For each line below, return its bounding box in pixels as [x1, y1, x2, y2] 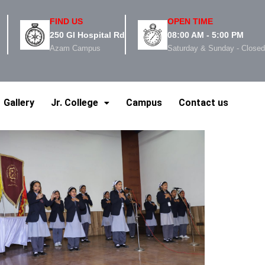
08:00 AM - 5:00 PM [167, 30, 244, 40]
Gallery [4, 96, 34, 108]
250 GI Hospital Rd [50, 30, 125, 40]
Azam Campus [50, 44, 101, 53]
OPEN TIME [167, 17, 214, 26]
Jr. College [51, 96, 98, 108]
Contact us [179, 96, 228, 108]
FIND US [50, 17, 83, 26]
